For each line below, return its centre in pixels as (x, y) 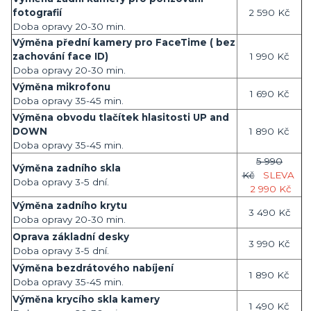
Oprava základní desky (72, 236)
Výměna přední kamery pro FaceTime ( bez (124, 42)
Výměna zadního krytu (71, 205)
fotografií (40, 12)
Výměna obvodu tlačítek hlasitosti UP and (121, 117)
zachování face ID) (63, 56)
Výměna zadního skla (68, 168)
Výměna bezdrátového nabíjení (94, 268)
